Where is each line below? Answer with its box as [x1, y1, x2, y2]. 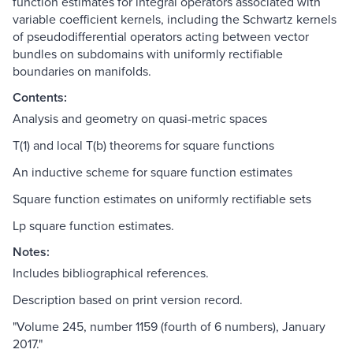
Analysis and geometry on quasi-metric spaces [13, 110, 267, 128]
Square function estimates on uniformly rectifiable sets [13, 190, 311, 208]
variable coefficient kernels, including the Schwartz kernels [13, 10, 336, 28]
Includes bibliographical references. [13, 264, 209, 282]
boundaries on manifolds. [13, 62, 151, 80]
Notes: [13, 243, 50, 262]
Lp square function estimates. [13, 217, 174, 235]
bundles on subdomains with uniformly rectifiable [13, 45, 283, 63]
